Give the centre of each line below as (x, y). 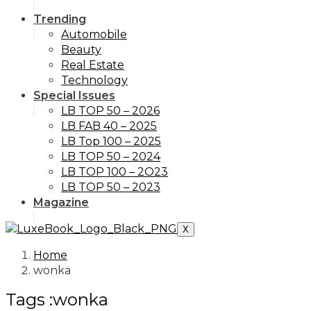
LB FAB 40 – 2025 (109, 126)
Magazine (61, 203)
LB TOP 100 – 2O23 (115, 172)
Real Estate (93, 65)
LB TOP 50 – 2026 (110, 111)
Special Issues (74, 96)
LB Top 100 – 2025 (111, 142)
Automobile (94, 35)
